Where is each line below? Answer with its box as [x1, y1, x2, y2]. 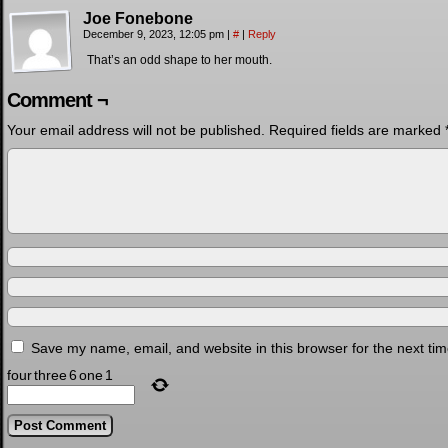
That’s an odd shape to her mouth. [87, 53, 272, 68]
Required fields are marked [269, 122, 445, 139]
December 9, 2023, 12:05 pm [83, 28, 227, 41]
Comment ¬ [7, 89, 108, 112]
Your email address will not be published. [7, 122, 265, 139]
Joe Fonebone [83, 10, 193, 28]
